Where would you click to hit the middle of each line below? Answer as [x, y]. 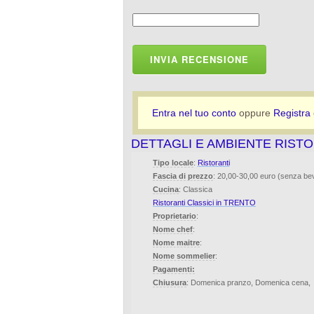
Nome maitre [176, 243]
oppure [255, 113]
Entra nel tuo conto [194, 113]
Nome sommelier [184, 256]
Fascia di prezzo [183, 176]
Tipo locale [173, 163]
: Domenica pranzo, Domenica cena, [248, 282]
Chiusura [170, 282]
